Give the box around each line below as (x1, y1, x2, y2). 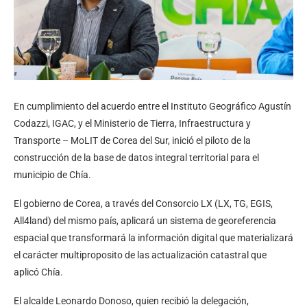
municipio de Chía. (14, 169, 91, 181)
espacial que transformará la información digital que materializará (14, 232, 293, 244)
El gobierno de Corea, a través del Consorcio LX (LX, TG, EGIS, (14, 198, 273, 210)
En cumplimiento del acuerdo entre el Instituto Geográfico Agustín (14, 101, 291, 112)
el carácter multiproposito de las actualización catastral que (14, 249, 267, 261)
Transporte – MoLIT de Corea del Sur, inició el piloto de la (14, 135, 251, 147)
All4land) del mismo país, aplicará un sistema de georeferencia (14, 215, 276, 227)
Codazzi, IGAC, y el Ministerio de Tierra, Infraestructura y (14, 118, 251, 130)
